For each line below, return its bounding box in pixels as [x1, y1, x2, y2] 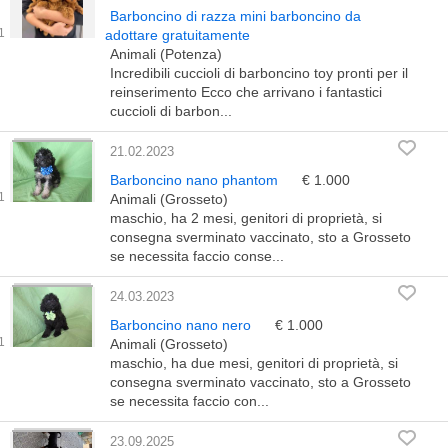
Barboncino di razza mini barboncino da [110, 8, 361, 24]
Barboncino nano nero [110, 317, 255, 333]
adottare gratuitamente [105, 27, 250, 43]
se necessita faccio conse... [110, 248, 284, 264]
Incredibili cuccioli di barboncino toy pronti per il [110, 65, 408, 81]
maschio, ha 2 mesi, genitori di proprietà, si [110, 210, 382, 226]
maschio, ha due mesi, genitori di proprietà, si [110, 355, 398, 371]
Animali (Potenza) [110, 46, 222, 62]
